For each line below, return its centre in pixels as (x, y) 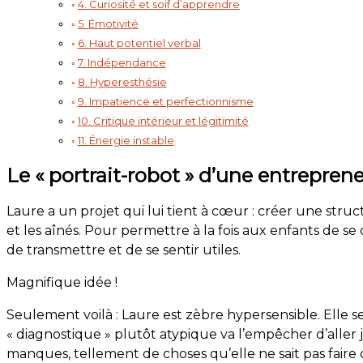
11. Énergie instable (126, 141)
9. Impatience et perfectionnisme (165, 102)
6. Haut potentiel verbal (139, 43)
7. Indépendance (122, 63)
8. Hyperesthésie (122, 82)
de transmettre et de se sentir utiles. (124, 250)
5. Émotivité (108, 24)
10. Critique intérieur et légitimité (163, 121)
